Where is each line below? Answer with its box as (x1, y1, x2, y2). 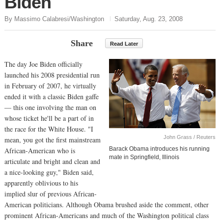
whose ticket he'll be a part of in (4, 113, 94, 123)
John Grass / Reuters (164, 134, 216, 140)
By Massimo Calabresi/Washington (4, 15, 104, 23)
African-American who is (4, 145, 75, 155)
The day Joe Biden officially (4, 59, 82, 69)
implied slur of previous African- (4, 189, 97, 198)
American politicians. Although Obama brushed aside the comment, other (4, 199, 209, 209)
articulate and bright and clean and (4, 156, 100, 166)
